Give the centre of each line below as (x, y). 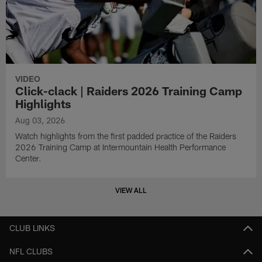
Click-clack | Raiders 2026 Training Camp (129, 91)
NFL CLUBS (31, 251)
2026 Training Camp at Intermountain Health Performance (121, 147)
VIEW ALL (131, 190)
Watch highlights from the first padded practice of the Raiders (126, 136)
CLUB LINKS (32, 228)
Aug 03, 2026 (40, 120)
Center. (29, 158)
